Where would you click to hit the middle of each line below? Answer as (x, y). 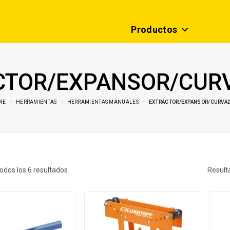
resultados (50, 170)
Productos (154, 29)
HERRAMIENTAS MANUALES (103, 102)
